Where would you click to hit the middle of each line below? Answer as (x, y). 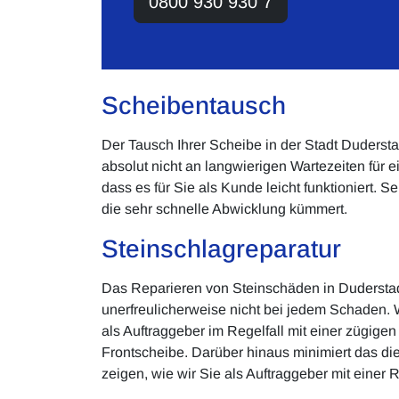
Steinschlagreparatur (221, 249)
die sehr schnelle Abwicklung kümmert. (224, 209)
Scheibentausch (194, 106)
